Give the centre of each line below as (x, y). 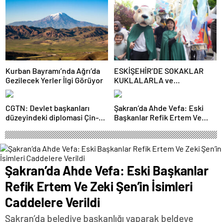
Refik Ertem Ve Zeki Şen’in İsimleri (99, 186)
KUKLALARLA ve (144, 80)
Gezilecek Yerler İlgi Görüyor (54, 80)
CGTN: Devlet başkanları (48, 108)
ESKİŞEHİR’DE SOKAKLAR (159, 71)
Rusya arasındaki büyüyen (50, 127)
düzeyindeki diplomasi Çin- (52, 117)
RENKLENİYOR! (141, 99)
